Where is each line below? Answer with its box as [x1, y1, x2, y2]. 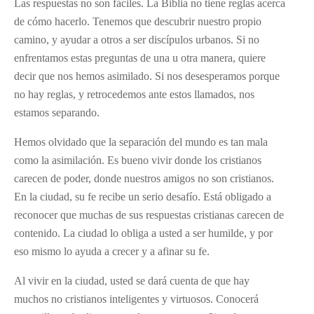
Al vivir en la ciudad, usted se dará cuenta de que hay [14, 274, 250, 287]
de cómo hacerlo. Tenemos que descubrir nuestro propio [14, 15, 261, 27]
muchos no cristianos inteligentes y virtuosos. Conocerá [14, 292, 259, 305]
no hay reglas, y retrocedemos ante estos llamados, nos [14, 88, 254, 100]
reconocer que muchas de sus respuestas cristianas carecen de [14, 208, 284, 221]
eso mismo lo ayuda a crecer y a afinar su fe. [14, 245, 210, 257]
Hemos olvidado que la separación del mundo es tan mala [14, 135, 268, 148]
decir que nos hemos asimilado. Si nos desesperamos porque [14, 69, 280, 82]
